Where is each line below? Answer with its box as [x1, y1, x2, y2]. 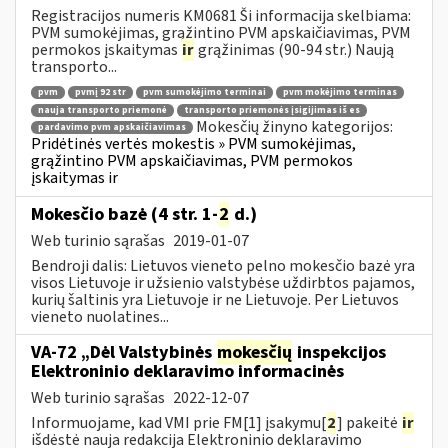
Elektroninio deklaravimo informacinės [31, 358, 344, 384]
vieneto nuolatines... [31, 305, 169, 328]
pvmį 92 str [75, 86, 126, 100]
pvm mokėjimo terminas [283, 86, 397, 100]
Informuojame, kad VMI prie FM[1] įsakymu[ [31, 411, 326, 434]
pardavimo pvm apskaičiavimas [38, 121, 186, 135]
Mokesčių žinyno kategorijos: [196, 115, 393, 138]
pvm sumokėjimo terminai [143, 86, 266, 100]
